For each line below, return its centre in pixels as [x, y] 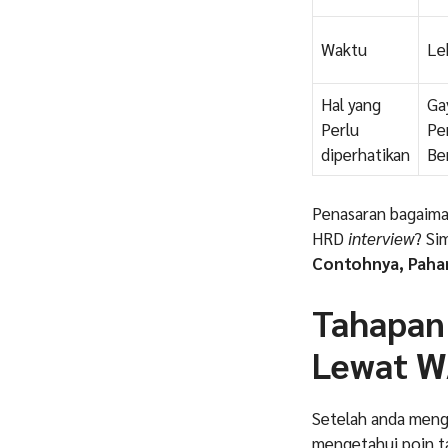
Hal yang [351, 103]
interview [381, 238]
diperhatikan [365, 153]
